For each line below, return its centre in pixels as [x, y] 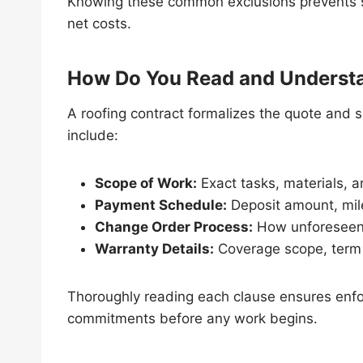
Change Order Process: [174, 226]
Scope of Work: [146, 183]
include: [93, 135]
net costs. [99, 23]
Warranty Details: [154, 248]
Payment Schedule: [161, 205]
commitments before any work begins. [192, 318]
